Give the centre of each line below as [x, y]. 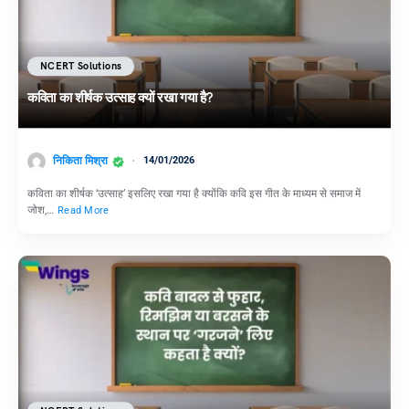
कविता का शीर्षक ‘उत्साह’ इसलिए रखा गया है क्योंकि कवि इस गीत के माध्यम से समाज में [194, 194]
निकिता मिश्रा [80, 161]
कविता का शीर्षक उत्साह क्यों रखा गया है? [120, 98]
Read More [84, 210]
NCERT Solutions [81, 67]
